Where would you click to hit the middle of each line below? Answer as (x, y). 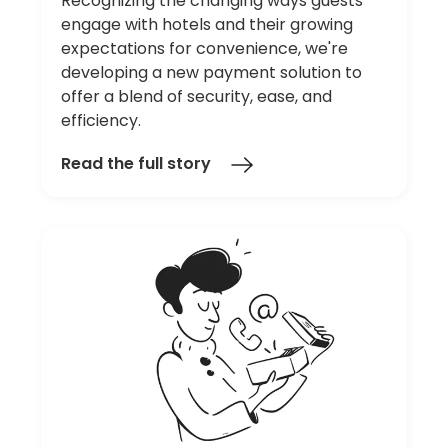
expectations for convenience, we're (205, 48)
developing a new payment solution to (212, 72)
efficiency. (101, 120)
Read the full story (136, 164)
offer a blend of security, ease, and (197, 96)
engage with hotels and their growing (207, 24)
